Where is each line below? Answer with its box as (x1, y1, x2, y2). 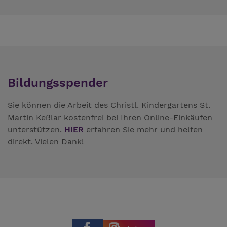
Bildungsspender (8, 75, 108, 90)
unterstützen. (8, 124, 64, 134)
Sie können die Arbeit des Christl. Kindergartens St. (8, 100, 210, 110)
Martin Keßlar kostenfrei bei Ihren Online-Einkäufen (8, 112, 212, 122)
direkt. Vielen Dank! (8, 136, 84, 146)
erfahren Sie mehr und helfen (84, 124, 203, 134)
